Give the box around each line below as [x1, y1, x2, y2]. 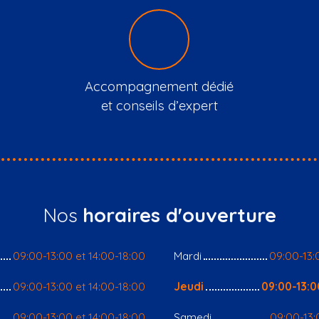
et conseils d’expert [100, 97, 218, 114]
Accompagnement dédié [85, 78, 234, 95]
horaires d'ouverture [83, 203, 276, 227]
